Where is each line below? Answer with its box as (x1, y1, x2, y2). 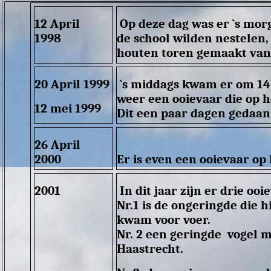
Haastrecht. (117, 241, 184, 256)
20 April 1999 (34, 77, 110, 92)
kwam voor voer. (117, 212, 211, 227)
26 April (34, 137, 81, 152)
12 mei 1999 (34, 101, 105, 116)
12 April (34, 16, 80, 31)
